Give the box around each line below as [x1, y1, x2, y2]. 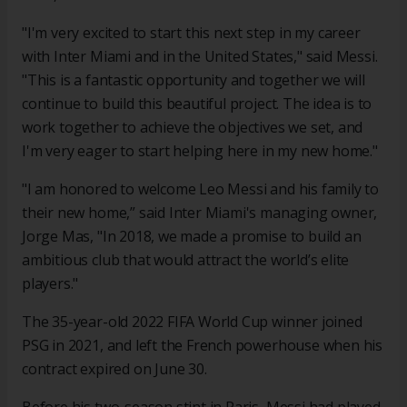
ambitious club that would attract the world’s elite [22, 250, 350, 271]
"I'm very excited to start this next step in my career [22, 23, 361, 44]
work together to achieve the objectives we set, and [22, 117, 363, 138]
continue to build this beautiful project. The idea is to [22, 94, 372, 114]
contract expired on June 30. [22, 359, 207, 380]
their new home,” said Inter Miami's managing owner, [22, 203, 378, 223]
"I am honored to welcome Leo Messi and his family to [22, 179, 380, 200]
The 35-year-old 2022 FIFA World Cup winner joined [22, 312, 362, 333]
